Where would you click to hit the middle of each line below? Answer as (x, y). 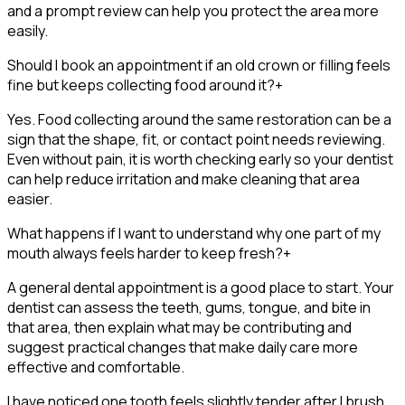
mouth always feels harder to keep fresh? (145, 253)
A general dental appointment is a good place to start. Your (201, 287)
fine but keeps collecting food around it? (141, 85)
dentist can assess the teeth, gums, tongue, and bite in (189, 307)
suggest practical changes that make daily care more (183, 347)
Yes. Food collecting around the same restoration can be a (199, 119)
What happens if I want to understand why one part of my (194, 233)
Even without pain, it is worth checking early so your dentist (200, 159)
